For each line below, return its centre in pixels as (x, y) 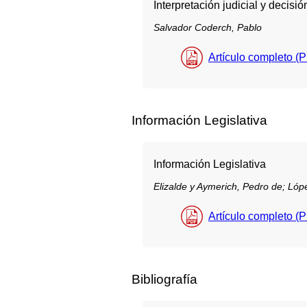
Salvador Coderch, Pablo (208, 28)
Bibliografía (164, 280)
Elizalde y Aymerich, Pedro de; (221, 187)
